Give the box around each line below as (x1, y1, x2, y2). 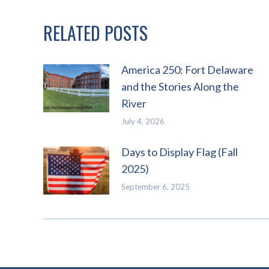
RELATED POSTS (43, 19, 148, 46)
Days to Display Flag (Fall (121, 145, 238, 159)
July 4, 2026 (121, 116, 165, 126)
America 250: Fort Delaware (121, 63, 253, 76)
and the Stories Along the (121, 80, 239, 93)
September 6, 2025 (121, 182, 190, 192)
